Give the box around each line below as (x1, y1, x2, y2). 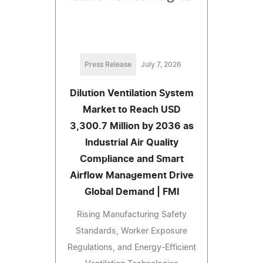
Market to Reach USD (82, 105, 181, 115)
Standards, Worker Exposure (76, 227, 187, 236)
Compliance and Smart (79, 154, 184, 164)
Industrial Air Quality (85, 138, 178, 148)
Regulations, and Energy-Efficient (67, 244, 196, 252)
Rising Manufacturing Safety (76, 211, 187, 220)
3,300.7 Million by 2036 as (69, 122, 194, 131)
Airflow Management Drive (69, 171, 194, 181)
